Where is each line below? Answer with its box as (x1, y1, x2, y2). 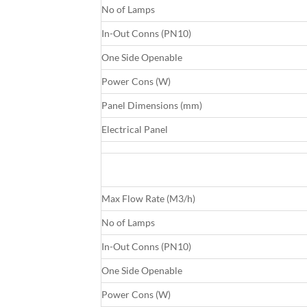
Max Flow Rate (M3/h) (101, 193, 195, 205)
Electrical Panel (101, 123, 168, 136)
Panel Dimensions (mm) (101, 99, 202, 112)
